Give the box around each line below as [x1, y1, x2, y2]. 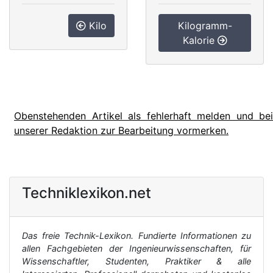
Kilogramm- [177, 19, 232, 32]
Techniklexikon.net [22, 184, 151, 202]
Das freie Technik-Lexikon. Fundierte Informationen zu [22, 230, 251, 241]
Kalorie [182, 34, 218, 46]
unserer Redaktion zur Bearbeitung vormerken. [14, 124, 229, 136]
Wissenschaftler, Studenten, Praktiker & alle [22, 256, 251, 266]
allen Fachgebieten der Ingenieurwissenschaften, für [22, 243, 251, 253]
